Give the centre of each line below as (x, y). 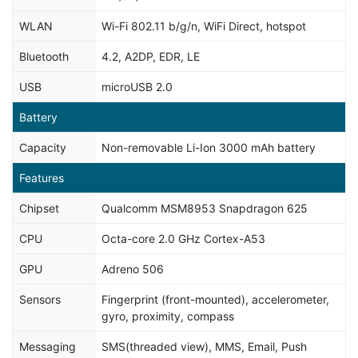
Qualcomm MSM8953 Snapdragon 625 (205, 208)
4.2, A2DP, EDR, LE (151, 56)
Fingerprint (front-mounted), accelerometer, (215, 299)
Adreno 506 (133, 268)
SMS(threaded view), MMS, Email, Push (204, 346)
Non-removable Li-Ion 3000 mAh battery (209, 147)
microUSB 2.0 (137, 86)
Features (42, 177)
